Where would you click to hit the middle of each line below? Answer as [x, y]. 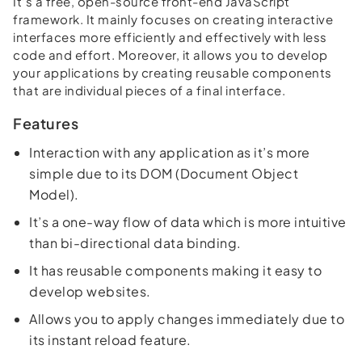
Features [46, 123]
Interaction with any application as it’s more [170, 152]
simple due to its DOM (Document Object [164, 173]
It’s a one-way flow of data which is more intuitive [188, 221]
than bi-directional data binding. [135, 242]
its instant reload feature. [110, 339]
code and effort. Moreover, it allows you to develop [170, 54]
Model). [54, 194]
